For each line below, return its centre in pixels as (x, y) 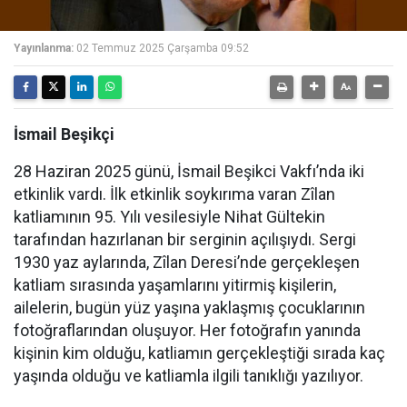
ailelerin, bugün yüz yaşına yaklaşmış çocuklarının (189, 308)
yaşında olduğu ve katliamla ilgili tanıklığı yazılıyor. (189, 376)
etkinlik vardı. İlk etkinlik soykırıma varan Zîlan (174, 194)
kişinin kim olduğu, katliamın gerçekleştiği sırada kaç (199, 353)
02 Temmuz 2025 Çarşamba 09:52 (163, 48)
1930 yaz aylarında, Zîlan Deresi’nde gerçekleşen (187, 262)
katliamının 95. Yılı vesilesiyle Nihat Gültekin (169, 217)
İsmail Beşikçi (64, 134)
